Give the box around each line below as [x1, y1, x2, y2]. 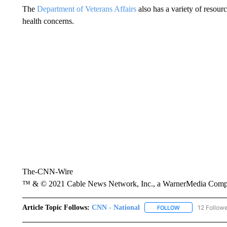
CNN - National [91, 203, 140, 211]
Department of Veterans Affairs [36, 4, 136, 13]
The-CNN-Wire [22, 167, 73, 176]
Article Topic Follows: [22, 203, 90, 211]
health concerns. [22, 16, 74, 25]
